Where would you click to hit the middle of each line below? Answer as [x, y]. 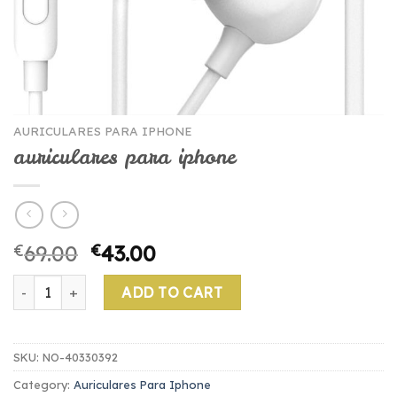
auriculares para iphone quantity [118, 284]
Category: [43, 385]
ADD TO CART [172, 293]
